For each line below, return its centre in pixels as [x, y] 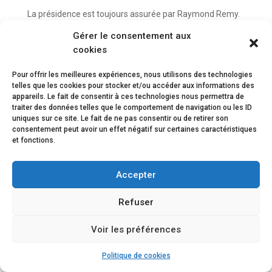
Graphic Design [118, 181]
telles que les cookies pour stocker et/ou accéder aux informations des [133, 86]
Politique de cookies [136, 256]
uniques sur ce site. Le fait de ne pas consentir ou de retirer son [120, 118]
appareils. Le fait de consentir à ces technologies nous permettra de [128, 97]
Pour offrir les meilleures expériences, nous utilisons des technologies [132, 75]
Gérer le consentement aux [132, 36]
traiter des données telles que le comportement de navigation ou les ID [132, 107]
